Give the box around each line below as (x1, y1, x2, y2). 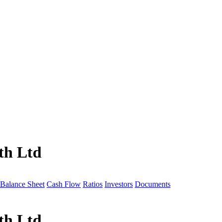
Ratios (83, 180, 103, 188)
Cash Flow (47, 180, 81, 188)
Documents (135, 180, 170, 188)
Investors (105, 180, 133, 188)
